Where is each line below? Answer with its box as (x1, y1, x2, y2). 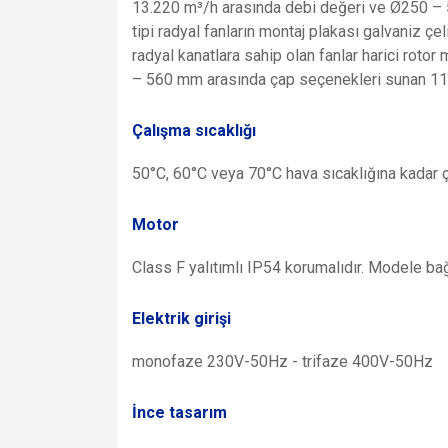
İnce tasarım (132, 402, 227, 422)
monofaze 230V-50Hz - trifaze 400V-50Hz (132, 352, 433, 372)
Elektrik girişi (132, 308, 231, 328)
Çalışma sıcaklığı (132, 120, 256, 140)
